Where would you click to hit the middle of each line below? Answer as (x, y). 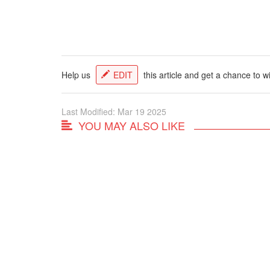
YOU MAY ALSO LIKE (132, 125)
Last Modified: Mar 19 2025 (114, 111)
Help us (77, 74)
